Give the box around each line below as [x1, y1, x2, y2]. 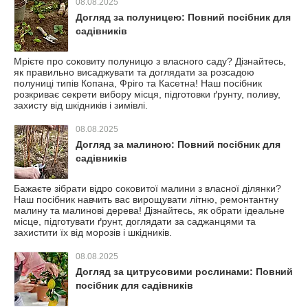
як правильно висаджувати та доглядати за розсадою [14, 67, 254, 78]
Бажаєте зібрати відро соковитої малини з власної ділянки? [14, 183, 281, 194]
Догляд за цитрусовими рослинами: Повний [76, 266, 293, 277]
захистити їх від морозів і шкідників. [14, 227, 172, 238]
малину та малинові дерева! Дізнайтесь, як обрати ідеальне [14, 205, 285, 216]
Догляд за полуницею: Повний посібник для [76, 12, 291, 23]
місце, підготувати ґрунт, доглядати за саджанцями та [14, 216, 256, 227]
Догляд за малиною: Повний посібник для [76, 139, 280, 150]
